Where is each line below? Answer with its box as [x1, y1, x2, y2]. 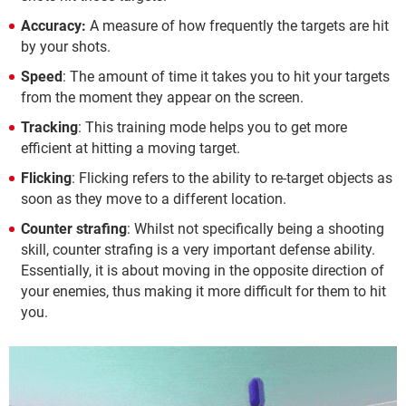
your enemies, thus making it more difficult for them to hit [21, 283, 386, 301]
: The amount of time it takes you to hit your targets [63, 68, 390, 86]
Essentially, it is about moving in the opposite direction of [21, 262, 384, 280]
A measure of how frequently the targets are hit [90, 17, 389, 35]
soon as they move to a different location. [21, 190, 286, 208]
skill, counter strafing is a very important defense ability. [21, 241, 375, 259]
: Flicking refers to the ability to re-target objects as [72, 169, 392, 188]
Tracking [21, 119, 78, 137]
